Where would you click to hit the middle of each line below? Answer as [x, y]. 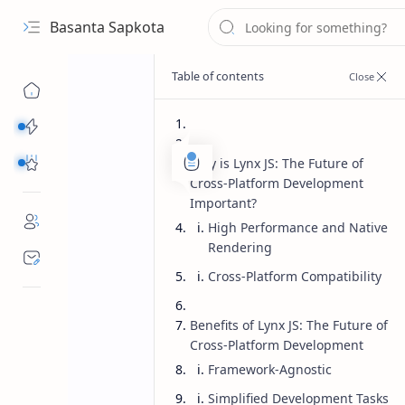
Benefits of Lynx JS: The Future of [288, 325]
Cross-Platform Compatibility [294, 276]
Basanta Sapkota [107, 27]
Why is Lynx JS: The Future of [276, 163]
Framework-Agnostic [269, 369]
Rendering [240, 247]
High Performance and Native [297, 227]
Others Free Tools [97, 163]
